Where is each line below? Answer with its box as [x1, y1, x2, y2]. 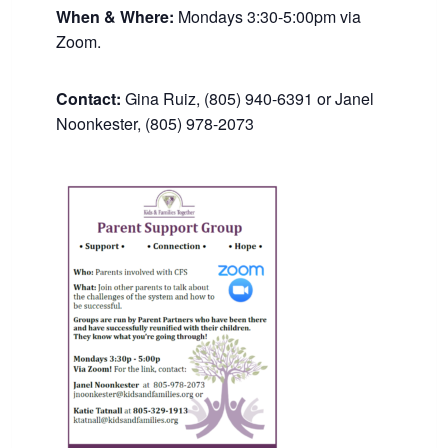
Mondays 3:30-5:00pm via [174, 4, 361, 28]
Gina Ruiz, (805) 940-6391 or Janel [121, 86, 374, 110]
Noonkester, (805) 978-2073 [56, 111, 254, 135]
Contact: [56, 86, 121, 110]
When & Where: [56, 4, 174, 28]
